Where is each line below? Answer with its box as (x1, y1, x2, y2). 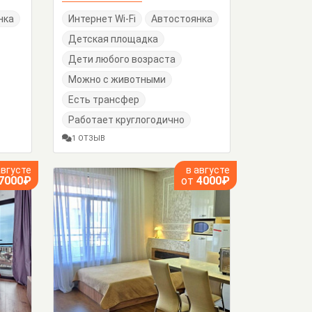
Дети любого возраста (68, 54, 175, 65)
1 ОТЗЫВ (72, 134, 105, 143)
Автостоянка (151, 13, 212, 25)
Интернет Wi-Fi (68, 13, 136, 25)
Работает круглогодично (68, 114, 185, 126)
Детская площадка (68, 33, 158, 45)
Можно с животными (68, 74, 166, 86)
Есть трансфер (68, 94, 139, 106)
